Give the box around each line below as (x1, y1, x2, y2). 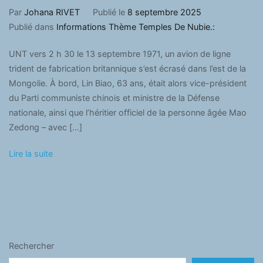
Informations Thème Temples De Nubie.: (56, 21, 215, 32)
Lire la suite (9, 149, 53, 159)
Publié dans (9, 21, 56, 32)
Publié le (92, 6, 127, 17)
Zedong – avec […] (9, 122, 82, 133)
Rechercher (9, 241, 54, 251)
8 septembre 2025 (127, 6, 201, 17)
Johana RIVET (24, 6, 80, 17)
